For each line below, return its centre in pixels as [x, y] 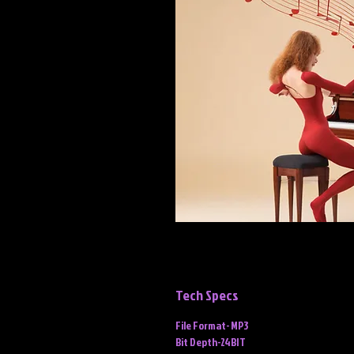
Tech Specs [207, 295]
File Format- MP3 [212, 325]
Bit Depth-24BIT [211, 342]
